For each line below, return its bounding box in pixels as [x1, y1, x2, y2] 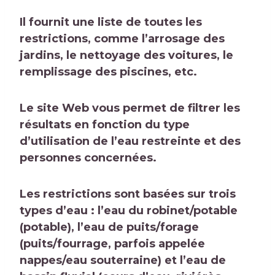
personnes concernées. [20, 151, 157, 165]
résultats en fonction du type [20, 118, 190, 132]
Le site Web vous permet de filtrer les [20, 101, 240, 115]
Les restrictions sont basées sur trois [20, 187, 236, 201]
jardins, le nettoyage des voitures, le [20, 48, 233, 63]
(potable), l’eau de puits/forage [20, 220, 199, 234]
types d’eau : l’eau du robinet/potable [20, 204, 238, 218]
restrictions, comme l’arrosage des [20, 32, 225, 46]
